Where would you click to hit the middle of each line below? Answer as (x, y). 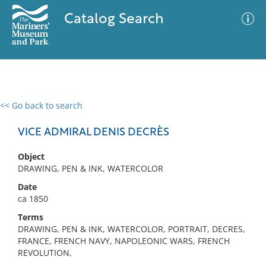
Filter (239, 117)
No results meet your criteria (131, 178)
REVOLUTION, (45, 253)
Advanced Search (176, 116)
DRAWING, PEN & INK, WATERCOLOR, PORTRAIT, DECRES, (132, 229)
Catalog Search (114, 20)
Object (31, 156)
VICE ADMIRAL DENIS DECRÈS (94, 133)
